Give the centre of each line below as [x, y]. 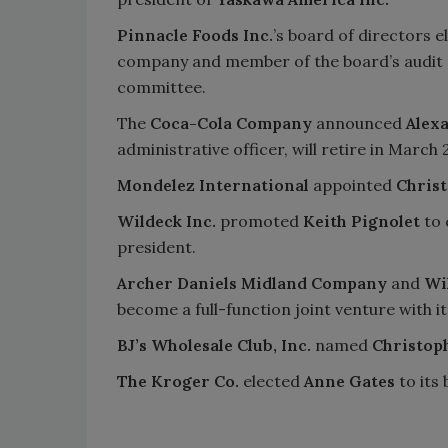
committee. [161, 86]
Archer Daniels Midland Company [252, 282]
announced [359, 122]
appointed [352, 184]
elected [271, 380]
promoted [259, 220]
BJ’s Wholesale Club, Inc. [214, 344]
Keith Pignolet [361, 220]
